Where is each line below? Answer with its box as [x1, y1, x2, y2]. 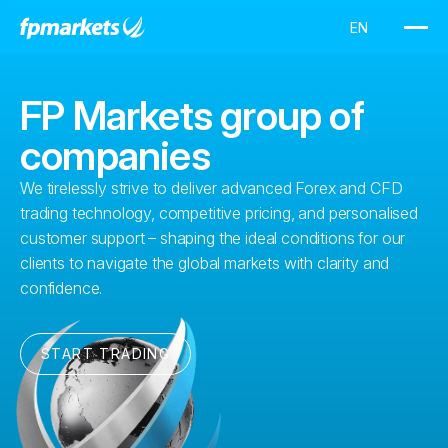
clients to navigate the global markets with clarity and [20, 253, 390, 273]
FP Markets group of [20, 91, 364, 140]
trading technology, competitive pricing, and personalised [20, 203, 418, 223]
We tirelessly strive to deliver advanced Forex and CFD [20, 178, 403, 198]
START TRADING [41, 345, 171, 362]
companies [20, 131, 210, 180]
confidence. [20, 278, 103, 298]
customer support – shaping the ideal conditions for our [20, 228, 406, 248]
